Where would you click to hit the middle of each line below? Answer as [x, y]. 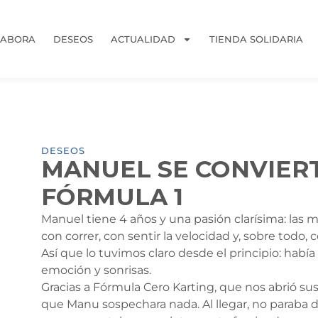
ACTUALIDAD [143, 39]
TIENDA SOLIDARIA [256, 39]
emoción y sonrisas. [97, 270]
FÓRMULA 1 [113, 197]
